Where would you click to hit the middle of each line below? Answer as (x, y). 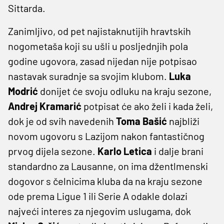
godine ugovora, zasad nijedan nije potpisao (102, 61)
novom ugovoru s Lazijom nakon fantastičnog (106, 136)
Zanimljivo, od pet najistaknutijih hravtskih (99, 31)
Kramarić (60, 106)
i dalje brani (178, 151)
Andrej (23, 106)
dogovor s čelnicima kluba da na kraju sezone (105, 181)
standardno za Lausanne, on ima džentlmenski (108, 166)
